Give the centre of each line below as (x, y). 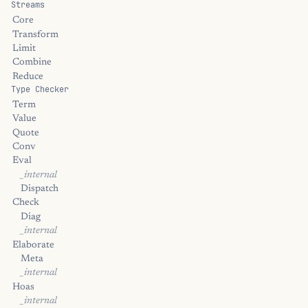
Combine (32, 63)
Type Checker (40, 89)
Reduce (28, 77)
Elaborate (33, 245)
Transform (35, 35)
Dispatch (40, 189)
